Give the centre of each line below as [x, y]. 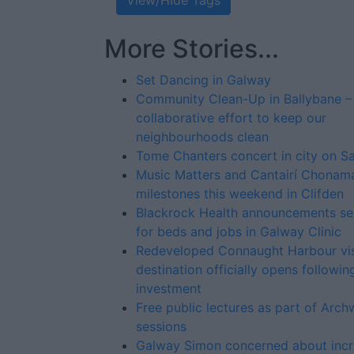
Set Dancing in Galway [203, 80]
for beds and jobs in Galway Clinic [239, 232]
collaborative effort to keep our [231, 118]
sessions [161, 326]
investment [169, 288]
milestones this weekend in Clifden [240, 194]
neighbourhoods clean [202, 137]
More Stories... [192, 49]
